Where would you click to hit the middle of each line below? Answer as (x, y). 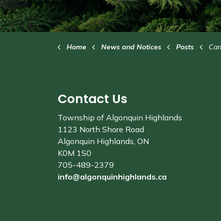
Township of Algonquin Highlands (120, 117)
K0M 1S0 (74, 153)
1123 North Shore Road (101, 129)
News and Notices (131, 47)
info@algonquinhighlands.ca (112, 177)
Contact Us (92, 99)
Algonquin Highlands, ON (103, 141)
